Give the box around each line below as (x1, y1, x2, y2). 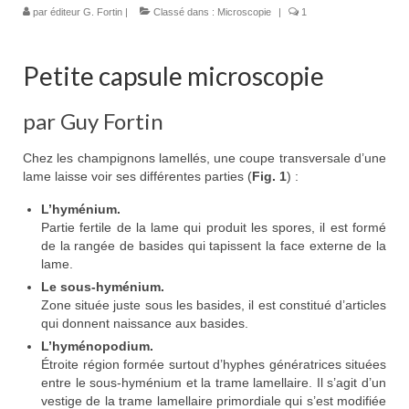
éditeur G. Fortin (50, 6, 122, 18)
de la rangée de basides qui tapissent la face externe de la (41, 238, 386, 254)
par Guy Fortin (23, 108, 163, 135)
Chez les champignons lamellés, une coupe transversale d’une (23, 151, 386, 166)
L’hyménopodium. (41, 339, 153, 354)
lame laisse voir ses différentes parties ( (23, 169, 252, 184)
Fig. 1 (252, 169, 287, 184)
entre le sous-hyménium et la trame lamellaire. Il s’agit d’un (41, 375, 386, 391)
